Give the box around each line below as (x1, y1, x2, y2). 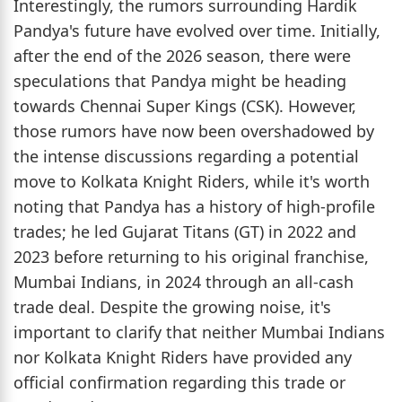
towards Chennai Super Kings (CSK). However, (13, 95, 356, 118)
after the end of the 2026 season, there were (13, 45, 351, 67)
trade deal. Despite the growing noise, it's (13, 296, 331, 319)
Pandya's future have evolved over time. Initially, (13, 20, 380, 42)
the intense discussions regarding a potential (13, 145, 359, 168)
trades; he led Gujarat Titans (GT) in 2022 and (13, 221, 356, 243)
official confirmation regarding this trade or (13, 371, 345, 394)
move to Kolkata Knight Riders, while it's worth (13, 170, 370, 193)
